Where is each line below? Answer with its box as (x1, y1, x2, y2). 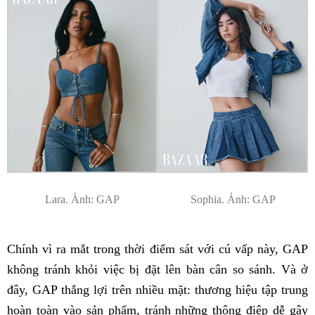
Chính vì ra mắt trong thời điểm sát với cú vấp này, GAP (7, 241, 308, 256)
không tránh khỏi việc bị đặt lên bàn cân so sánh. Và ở (7, 262, 308, 276)
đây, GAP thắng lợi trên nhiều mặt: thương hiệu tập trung (7, 282, 308, 297)
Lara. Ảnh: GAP (45, 193, 120, 206)
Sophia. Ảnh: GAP (190, 193, 276, 206)
